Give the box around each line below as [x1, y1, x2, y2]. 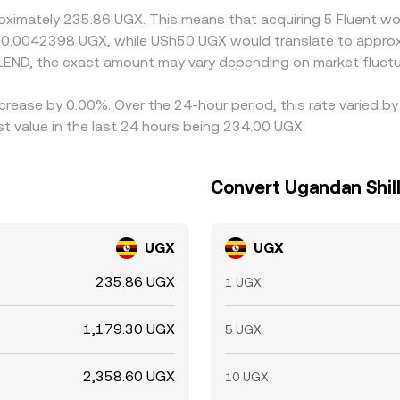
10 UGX [225, 370, 269, 384]
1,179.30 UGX [83, 321, 175, 337]
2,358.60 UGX [83, 368, 175, 385]
